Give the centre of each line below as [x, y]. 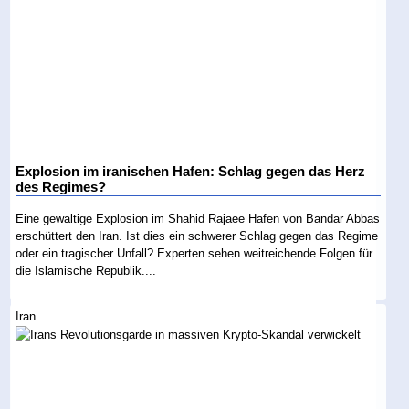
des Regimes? [61, 188]
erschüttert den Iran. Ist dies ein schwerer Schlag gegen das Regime [197, 236]
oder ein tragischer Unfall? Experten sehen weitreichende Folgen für [194, 254]
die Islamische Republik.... [86, 271]
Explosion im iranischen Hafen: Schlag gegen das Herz [191, 172]
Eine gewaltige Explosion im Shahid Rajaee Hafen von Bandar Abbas [198, 219]
